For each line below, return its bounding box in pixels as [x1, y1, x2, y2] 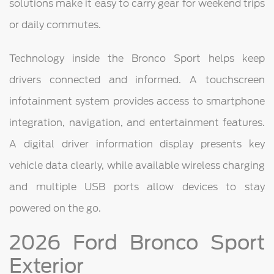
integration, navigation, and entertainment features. [9, 116, 265, 128]
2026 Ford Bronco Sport [9, 230, 265, 254]
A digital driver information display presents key [9, 138, 265, 150]
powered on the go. [9, 202, 101, 214]
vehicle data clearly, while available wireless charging [9, 159, 265, 171]
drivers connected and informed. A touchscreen [9, 73, 265, 86]
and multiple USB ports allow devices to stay [9, 180, 265, 193]
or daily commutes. [9, 18, 101, 31]
